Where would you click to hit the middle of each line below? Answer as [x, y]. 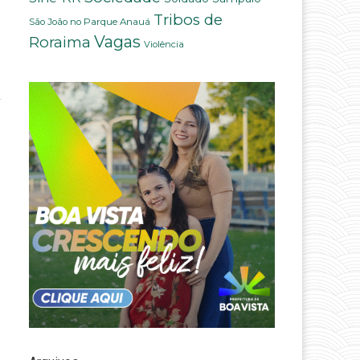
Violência [164, 45]
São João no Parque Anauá [90, 22]
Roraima [60, 43]
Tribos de [188, 20]
